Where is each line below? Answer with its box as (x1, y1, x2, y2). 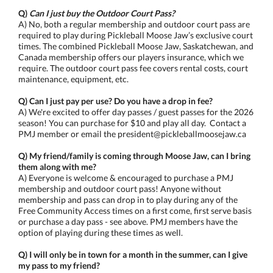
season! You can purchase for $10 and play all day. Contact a (18, 118, 246, 128)
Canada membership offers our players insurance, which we (18, 52, 244, 62)
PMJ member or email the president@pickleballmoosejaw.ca (18, 129, 248, 139)
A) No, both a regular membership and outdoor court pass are (18, 19, 250, 29)
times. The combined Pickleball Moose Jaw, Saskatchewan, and (18, 41, 253, 51)
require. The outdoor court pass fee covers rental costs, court (18, 63, 248, 73)
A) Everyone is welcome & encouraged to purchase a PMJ (18, 172, 233, 183)
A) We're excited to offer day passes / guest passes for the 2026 (18, 107, 253, 117)
